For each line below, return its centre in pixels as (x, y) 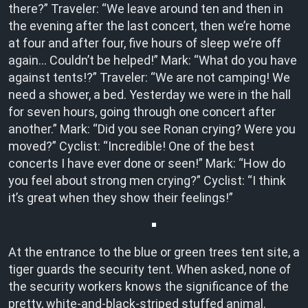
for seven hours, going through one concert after (142, 112)
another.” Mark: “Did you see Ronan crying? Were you (152, 129)
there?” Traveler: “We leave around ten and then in (146, 9)
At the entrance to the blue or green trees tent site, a (154, 252)
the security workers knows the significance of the (148, 286)
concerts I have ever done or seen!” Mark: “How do (147, 163)
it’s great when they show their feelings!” (121, 198)
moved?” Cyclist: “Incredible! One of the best (131, 146)
